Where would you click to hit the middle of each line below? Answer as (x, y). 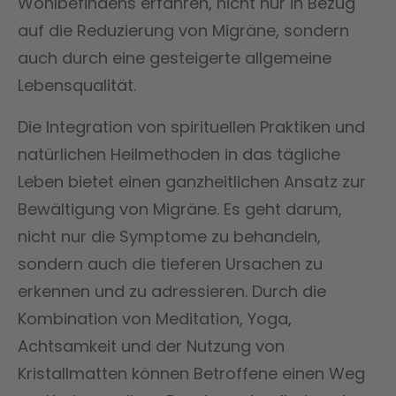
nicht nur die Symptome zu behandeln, (169, 236)
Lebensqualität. (77, 85)
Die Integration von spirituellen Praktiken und (191, 126)
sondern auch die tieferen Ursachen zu (170, 263)
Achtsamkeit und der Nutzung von (151, 346)
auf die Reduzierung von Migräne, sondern (183, 30)
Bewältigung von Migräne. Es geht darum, (180, 209)
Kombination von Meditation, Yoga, (155, 318)
